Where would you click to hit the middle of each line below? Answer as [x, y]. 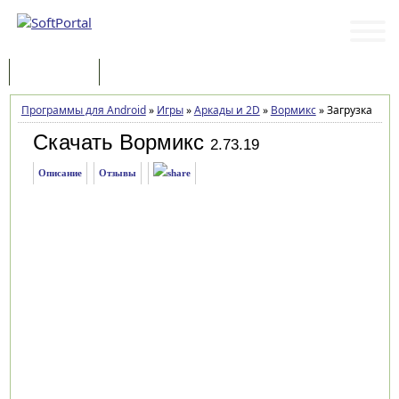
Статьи [136, 73]
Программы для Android [83, 110]
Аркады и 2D [227, 110]
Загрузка [348, 110]
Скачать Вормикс [118, 142]
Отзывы [117, 173]
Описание [60, 173]
